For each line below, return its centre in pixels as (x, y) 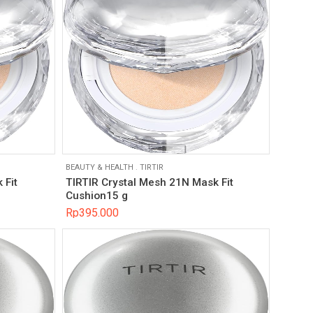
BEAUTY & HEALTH (99, 167)
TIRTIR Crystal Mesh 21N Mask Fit (149, 183)
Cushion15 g (96, 196)
